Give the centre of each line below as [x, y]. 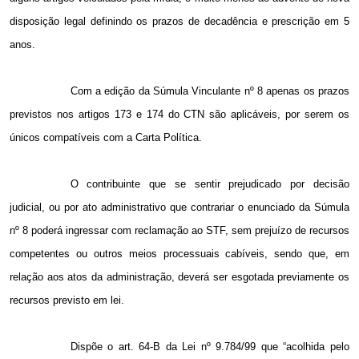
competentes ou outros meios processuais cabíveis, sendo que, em [179, 254]
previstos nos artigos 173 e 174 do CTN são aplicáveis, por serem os [179, 115]
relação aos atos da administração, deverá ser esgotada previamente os [179, 277]
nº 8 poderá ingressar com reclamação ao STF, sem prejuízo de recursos [179, 231]
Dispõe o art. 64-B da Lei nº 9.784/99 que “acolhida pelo [210, 347]
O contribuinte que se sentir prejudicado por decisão [210, 184]
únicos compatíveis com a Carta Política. [106, 138]
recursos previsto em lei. [67, 301]
